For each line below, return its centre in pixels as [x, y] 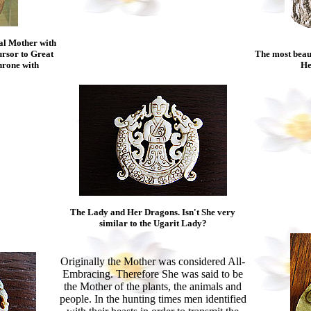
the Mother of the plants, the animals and [153, 286]
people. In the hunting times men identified [153, 299]
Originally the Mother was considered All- [153, 261]
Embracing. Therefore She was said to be [153, 274]
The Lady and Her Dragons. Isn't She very [153, 212]
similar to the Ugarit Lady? [153, 223]
